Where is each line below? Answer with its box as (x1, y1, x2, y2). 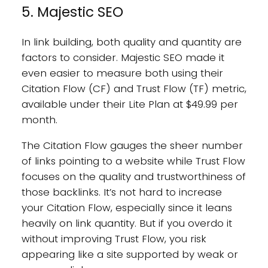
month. (21, 112, 57, 127)
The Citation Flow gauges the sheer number (21, 138, 243, 153)
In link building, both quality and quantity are (21, 35, 242, 50)
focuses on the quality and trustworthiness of (21, 169, 246, 184)
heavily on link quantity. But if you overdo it (21, 215, 232, 230)
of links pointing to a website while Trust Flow (21, 153, 245, 168)
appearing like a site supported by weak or (21, 246, 238, 261)
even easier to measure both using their (21, 66, 223, 81)
